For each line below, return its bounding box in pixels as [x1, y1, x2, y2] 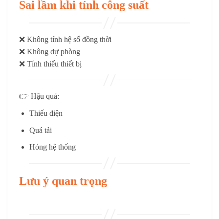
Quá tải [29, 126, 52, 134]
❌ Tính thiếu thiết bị [19, 59, 82, 68]
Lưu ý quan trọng [19, 174, 107, 187]
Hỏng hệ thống [29, 143, 76, 152]
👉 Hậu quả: [19, 92, 59, 101]
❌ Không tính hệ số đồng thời [19, 35, 111, 44]
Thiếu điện [29, 109, 63, 117]
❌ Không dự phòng [19, 47, 80, 56]
